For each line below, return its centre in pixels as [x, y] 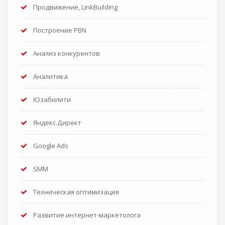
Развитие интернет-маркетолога [87, 215]
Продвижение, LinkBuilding [75, 7]
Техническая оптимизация [76, 192]
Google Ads [51, 146]
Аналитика [50, 76]
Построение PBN [60, 30]
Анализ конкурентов [67, 53]
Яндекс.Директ [57, 123]
